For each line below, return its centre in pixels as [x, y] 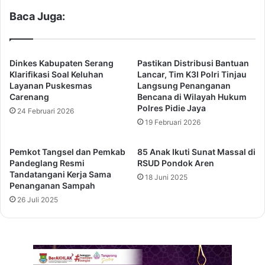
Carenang [29, 97]
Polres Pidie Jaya [172, 108]
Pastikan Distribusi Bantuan [193, 63]
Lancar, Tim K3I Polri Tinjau [192, 75]
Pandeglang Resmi [47, 163]
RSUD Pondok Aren [176, 163]
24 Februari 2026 [46, 111]
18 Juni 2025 [166, 177]
